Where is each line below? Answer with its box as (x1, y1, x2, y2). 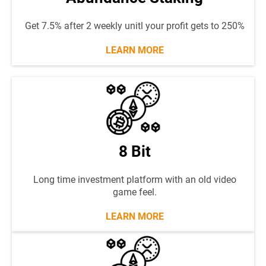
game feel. (112, 186, 157, 198)
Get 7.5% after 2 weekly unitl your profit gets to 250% (24, 20, 245, 31)
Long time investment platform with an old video (33, 174, 236, 185)
